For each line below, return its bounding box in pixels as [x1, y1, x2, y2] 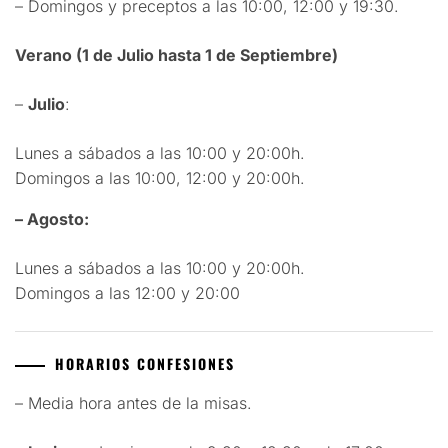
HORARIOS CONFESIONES [55, 353, 235, 375]
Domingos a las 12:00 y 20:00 [15, 283, 240, 304]
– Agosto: [15, 209, 89, 230]
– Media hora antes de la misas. [15, 393, 252, 414]
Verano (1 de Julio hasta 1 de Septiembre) [15, 45, 338, 66]
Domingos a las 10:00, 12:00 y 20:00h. [15, 168, 305, 189]
